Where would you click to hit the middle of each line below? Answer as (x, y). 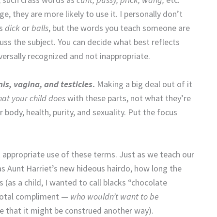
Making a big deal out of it (144, 84)
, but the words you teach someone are (119, 28)
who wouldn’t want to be (115, 196)
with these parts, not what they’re (128, 98)
